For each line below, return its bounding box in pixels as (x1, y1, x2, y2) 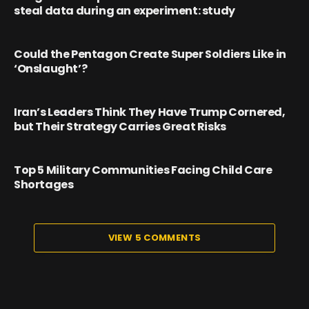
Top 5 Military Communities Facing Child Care (14, 161, 272, 178)
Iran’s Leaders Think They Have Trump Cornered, (14, 103, 286, 120)
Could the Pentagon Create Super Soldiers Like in (14, 46, 286, 62)
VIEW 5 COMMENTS (108, 230, 201, 244)
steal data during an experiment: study (14, 2, 235, 19)
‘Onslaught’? (14, 60, 88, 77)
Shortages (14, 176, 74, 192)
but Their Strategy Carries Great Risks (14, 118, 226, 134)
